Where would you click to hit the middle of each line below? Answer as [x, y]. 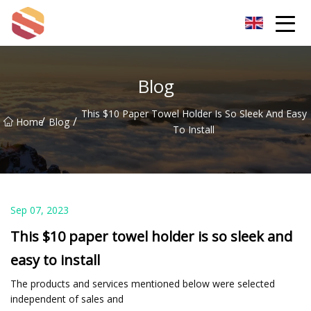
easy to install [55, 260]
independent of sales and [67, 299]
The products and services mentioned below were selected [143, 283]
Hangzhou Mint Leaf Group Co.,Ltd [120, 23]
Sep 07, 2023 [40, 210]
